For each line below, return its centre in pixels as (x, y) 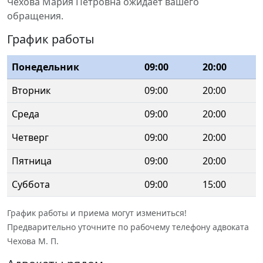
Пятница (32, 161)
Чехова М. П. (33, 241)
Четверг (30, 137)
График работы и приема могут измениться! (97, 213)
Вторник (31, 90)
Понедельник (45, 67)
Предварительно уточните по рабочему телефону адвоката (128, 227)
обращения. (35, 16)
